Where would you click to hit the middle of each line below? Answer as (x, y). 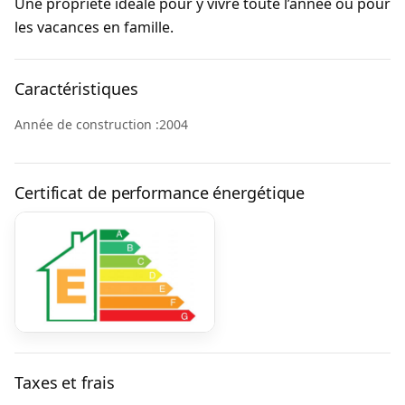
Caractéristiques (76, 89)
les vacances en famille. (94, 27)
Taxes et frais (65, 382)
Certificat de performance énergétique (160, 193)
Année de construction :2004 (101, 124)
